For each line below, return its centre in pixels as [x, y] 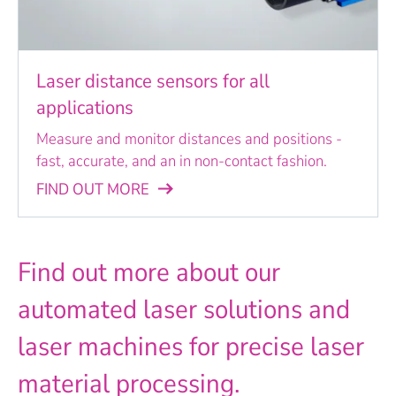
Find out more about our [149, 273]
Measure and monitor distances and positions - [189, 138]
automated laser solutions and [184, 310]
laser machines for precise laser [191, 347]
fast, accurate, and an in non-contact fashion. [182, 160]
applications [85, 107]
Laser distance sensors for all [153, 81]
